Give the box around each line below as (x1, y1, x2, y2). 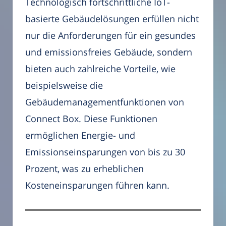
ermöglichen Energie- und (25, 129, 135, 142)
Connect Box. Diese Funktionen (25, 112, 157, 125)
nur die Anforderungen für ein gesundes (25, 29, 196, 42)
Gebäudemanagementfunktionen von (25, 96, 184, 108)
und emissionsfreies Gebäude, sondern (25, 46, 192, 59)
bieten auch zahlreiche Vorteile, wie (25, 63, 176, 75)
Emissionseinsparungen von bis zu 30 (25, 146, 185, 158)
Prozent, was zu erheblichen (25, 162, 144, 175)
